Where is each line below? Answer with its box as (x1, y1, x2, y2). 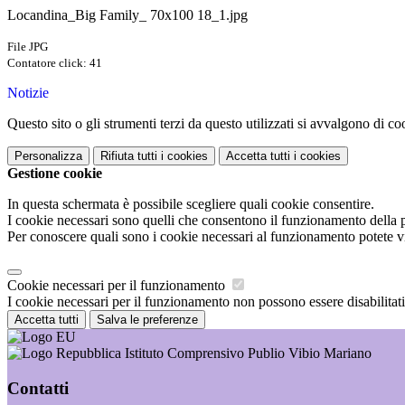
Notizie (7, 85, 49, 101)
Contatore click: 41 (7, 56, 102, 71)
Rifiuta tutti (100, 149, 157, 164)
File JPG (7, 40, 48, 54)
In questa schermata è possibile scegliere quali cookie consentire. (7, 196, 374, 212)
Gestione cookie (7, 165, 102, 182)
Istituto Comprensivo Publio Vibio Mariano (121, 345, 372, 362)
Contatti (7, 378, 69, 398)
